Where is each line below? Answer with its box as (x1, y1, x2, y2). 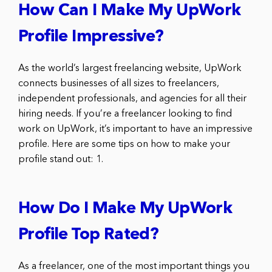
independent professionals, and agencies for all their (18, 93, 246, 104)
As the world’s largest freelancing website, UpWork (18, 63, 242, 73)
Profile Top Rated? (18, 226, 159, 243)
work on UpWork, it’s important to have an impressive (18, 124, 253, 134)
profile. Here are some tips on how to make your (18, 139, 230, 149)
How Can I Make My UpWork (18, 2, 241, 19)
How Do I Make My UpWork (18, 200, 233, 217)
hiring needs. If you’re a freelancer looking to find (18, 109, 232, 119)
